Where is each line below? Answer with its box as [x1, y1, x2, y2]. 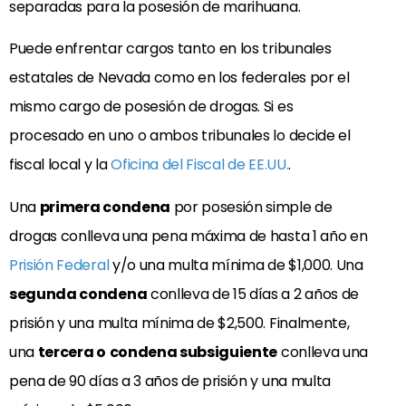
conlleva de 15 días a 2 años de [147, 283, 359, 304]
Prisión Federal [9, 254, 110, 275]
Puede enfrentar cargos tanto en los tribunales [9, 38, 332, 60]
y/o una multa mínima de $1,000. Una [109, 254, 363, 275]
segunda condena [9, 283, 148, 304]
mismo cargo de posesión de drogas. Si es [9, 96, 294, 118]
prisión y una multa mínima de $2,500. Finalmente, [9, 312, 350, 333]
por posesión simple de [169, 196, 333, 217]
